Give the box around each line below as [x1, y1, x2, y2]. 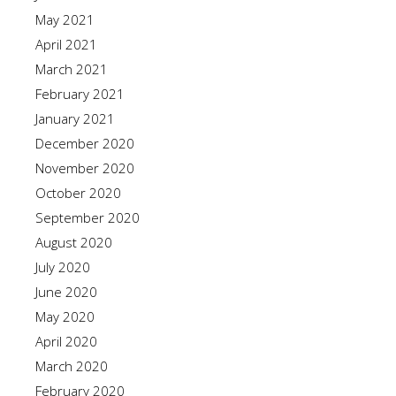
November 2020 [35, 159, 134, 177]
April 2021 [35, 35, 97, 53]
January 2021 [35, 110, 115, 127]
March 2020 [35, 357, 108, 375]
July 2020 [35, 258, 90, 276]
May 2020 [35, 308, 95, 325]
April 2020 [35, 332, 97, 350]
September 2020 [35, 209, 140, 226]
